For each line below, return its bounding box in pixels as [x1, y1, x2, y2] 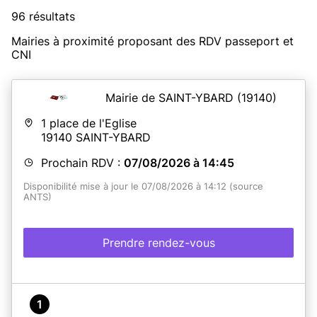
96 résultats [11, 8, 75, 23]
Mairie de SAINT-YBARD [105, 90, 237, 105]
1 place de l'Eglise [41, 115, 137, 130]
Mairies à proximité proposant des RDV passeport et [11, 33, 294, 48]
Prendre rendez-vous [102, 235, 215, 250]
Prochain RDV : [41, 155, 124, 170]
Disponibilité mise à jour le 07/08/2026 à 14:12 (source [23, 180, 263, 192]
